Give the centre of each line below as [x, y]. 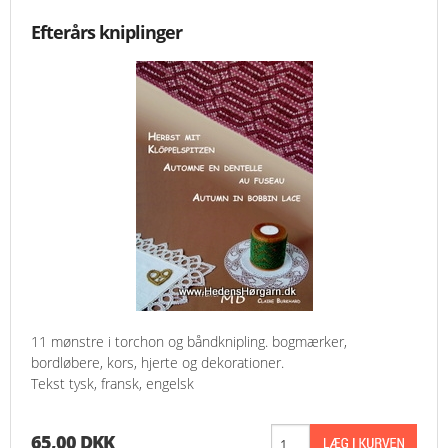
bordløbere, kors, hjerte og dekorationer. [157, 363]
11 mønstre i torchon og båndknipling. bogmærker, [189, 342]
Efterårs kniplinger [106, 32]
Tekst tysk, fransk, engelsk [112, 384]
